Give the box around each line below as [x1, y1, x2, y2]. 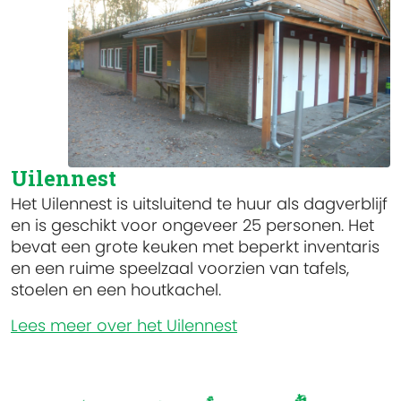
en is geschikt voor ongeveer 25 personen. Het [11, 214, 374, 237]
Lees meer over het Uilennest [11, 314, 237, 337]
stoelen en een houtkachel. [11, 278, 226, 302]
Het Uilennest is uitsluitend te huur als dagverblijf [11, 192, 388, 216]
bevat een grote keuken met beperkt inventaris [11, 235, 380, 259]
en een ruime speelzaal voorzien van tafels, [11, 257, 349, 280]
